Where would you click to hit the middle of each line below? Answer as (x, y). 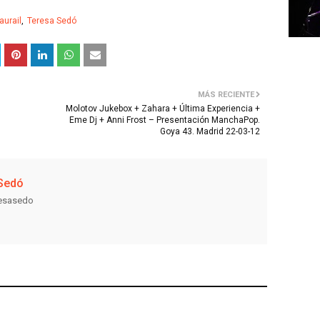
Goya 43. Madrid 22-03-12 (210, 131)
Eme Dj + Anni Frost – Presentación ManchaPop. (165, 120)
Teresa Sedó (52, 21)
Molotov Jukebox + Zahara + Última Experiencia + (163, 109)
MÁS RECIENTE (226, 95)
